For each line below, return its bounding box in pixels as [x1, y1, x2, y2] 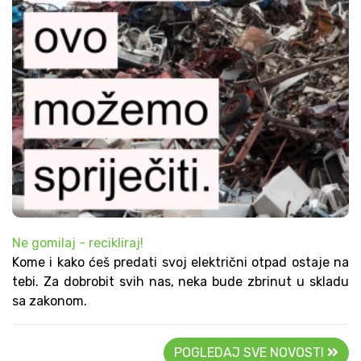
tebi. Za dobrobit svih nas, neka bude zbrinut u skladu [12, 274, 349, 289]
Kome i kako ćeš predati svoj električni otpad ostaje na [12, 255, 349, 270]
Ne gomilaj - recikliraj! [12, 235, 143, 251]
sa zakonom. [12, 293, 87, 309]
